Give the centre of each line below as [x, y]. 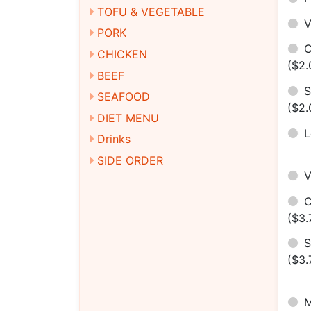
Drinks [114, 139]
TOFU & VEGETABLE [151, 11]
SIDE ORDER [130, 161]
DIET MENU [128, 118]
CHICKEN [122, 54]
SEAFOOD [124, 97]
